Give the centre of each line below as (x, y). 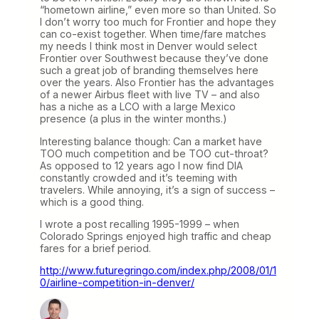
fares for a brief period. (95, 248)
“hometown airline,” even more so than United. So (158, 10)
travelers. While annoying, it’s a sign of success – (157, 189)
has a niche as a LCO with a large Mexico (138, 107)
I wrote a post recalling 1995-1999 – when (140, 224)
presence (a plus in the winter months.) (134, 119)
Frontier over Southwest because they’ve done (154, 58)
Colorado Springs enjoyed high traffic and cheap (156, 236)
